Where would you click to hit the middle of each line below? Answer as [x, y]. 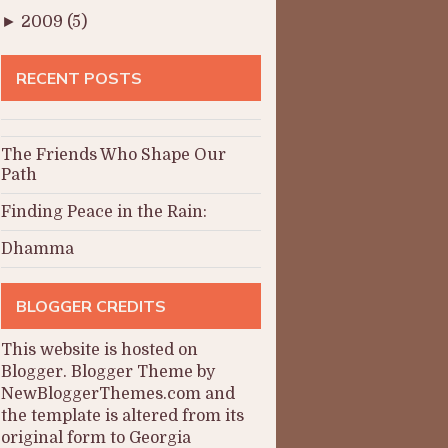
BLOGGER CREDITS [91, 306]
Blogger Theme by [143, 372]
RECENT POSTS [79, 78]
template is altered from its [137, 416]
